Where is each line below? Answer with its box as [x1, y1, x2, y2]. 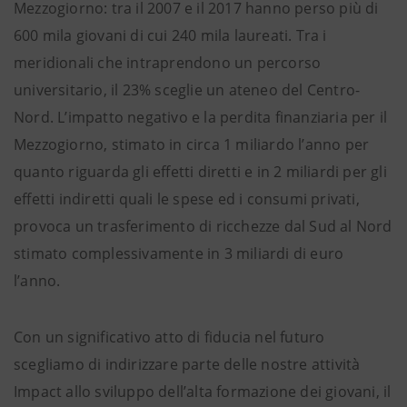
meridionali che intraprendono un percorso [14, 53, 322, 73]
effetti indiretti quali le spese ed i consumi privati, [14, 189, 360, 209]
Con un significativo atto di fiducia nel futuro [14, 327, 325, 347]
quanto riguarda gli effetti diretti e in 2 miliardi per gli [14, 162, 387, 182]
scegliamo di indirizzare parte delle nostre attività [14, 354, 361, 374]
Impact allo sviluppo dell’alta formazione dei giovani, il [14, 382, 392, 402]
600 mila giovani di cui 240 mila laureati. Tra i [14, 25, 327, 45]
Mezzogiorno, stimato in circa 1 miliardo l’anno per [14, 134, 370, 154]
